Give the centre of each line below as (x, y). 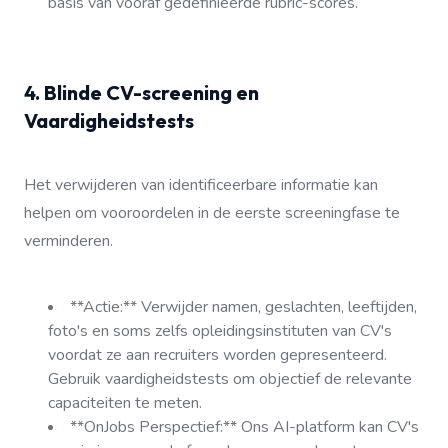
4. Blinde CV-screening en (141, 92)
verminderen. (68, 241)
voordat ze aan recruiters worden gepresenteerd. (217, 355)
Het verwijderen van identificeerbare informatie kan (201, 185)
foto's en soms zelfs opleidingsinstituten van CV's (220, 331)
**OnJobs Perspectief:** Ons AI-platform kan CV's (244, 427)
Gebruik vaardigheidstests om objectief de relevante (230, 379)
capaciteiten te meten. (125, 403)
